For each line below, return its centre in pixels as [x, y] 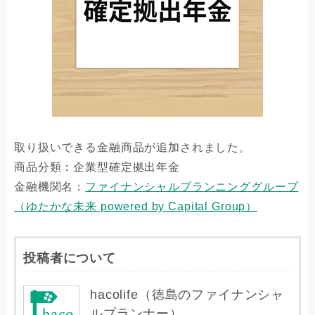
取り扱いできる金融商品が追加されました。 [133, 147]
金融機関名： [50, 187]
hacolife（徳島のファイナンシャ [187, 295]
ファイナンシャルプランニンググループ [192, 187]
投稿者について [70, 258]
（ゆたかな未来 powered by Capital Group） [136, 206]
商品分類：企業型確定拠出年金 [97, 167]
